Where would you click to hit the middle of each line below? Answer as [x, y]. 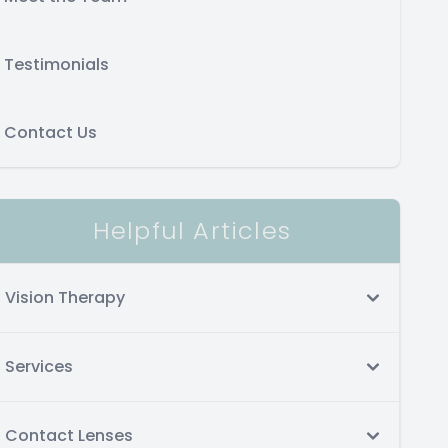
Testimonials [56, 64]
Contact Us [50, 132]
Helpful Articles [192, 230]
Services [39, 366]
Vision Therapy [65, 297]
